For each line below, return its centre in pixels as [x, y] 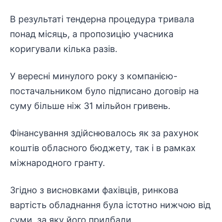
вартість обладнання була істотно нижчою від [110, 205]
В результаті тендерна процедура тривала [102, 19]
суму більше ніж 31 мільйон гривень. [90, 106]
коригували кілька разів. [64, 49]
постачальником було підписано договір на [104, 91]
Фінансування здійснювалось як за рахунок [104, 133]
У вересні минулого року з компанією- [94, 76]
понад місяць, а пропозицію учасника [92, 34]
